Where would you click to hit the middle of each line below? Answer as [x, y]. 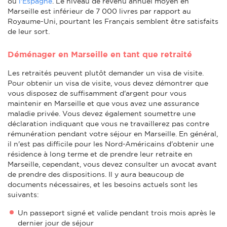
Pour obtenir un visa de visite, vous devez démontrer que [108, 83]
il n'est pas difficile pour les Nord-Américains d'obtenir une [111, 144]
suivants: [23, 194]
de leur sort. [29, 31]
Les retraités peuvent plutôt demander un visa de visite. [106, 73]
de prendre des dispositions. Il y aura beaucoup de [96, 174]
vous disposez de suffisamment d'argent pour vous [97, 93]
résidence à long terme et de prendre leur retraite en [100, 154]
